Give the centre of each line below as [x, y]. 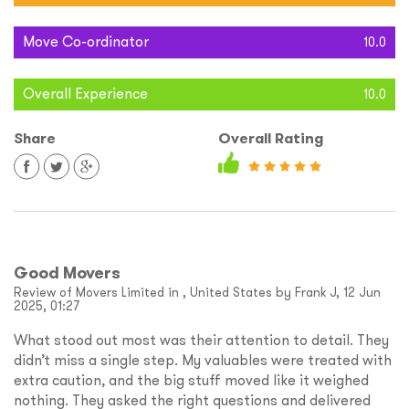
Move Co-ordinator [86, 42]
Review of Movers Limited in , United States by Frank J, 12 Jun [197, 293]
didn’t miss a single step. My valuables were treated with [203, 360]
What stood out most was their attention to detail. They [201, 340]
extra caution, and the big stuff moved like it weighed [191, 380]
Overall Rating [271, 139]
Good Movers [67, 273]
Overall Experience [85, 94]
